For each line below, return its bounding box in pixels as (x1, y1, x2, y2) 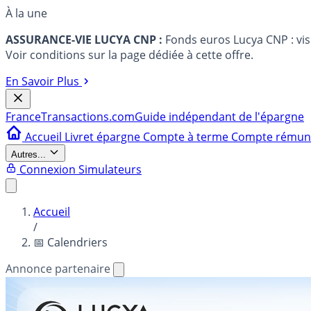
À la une (6, 6, 47, 21)
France (6, 109, 41, 124)
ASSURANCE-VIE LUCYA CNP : (6, 32, 162, 47)
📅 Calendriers (33, 235, 108, 250)
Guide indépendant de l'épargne (135, 109, 304, 124)
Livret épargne (65, 129, 143, 144)
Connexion (19, 162, 76, 177)
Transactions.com (41, 109, 135, 124)
